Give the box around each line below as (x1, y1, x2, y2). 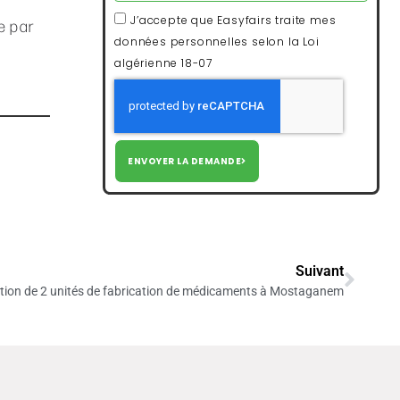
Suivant (295, 262, 344, 279)
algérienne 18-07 (114, 54, 213, 71)
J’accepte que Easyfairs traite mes (130, 12, 337, 28)
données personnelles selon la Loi (114, 33, 320, 49)
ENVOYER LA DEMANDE (128, 154, 242, 168)
